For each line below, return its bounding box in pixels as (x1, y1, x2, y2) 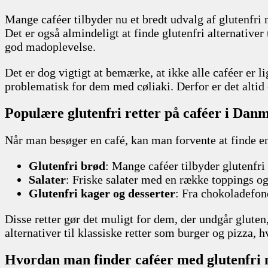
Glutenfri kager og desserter (29, 186, 175, 200)
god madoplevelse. (5, 39, 96, 53)
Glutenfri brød (29, 159, 105, 172)
